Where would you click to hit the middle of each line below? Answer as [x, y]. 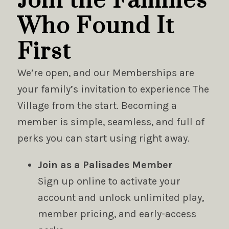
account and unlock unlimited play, [121, 197]
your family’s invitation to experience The [113, 89]
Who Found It [96, 26]
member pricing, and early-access [117, 214]
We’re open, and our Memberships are [106, 73]
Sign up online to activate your [109, 181]
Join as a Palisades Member [105, 165]
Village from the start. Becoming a [97, 105]
